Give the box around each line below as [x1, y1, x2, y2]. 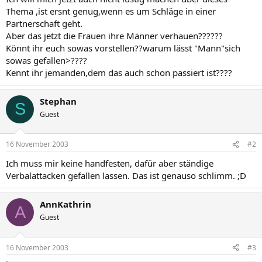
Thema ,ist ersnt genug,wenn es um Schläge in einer [6, 5, 216, 17]
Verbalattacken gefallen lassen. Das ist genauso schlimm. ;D [6, 170, 246, 181]
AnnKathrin [40, 198, 91, 210]
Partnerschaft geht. [6, 17, 82, 29]
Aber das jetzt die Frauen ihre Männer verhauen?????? [6, 29, 223, 42]
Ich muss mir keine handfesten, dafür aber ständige [6, 157, 213, 169]
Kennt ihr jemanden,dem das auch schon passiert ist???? [6, 66, 232, 78]
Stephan [40, 95, 77, 107]
